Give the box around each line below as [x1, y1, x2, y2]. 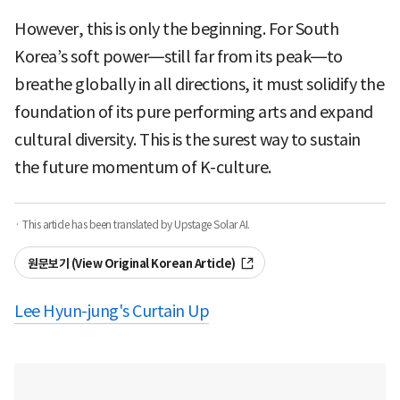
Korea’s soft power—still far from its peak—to [14, 46, 343, 67]
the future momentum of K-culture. [14, 156, 271, 178]
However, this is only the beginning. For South [14, 18, 338, 39]
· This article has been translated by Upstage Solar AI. [14, 217, 250, 231]
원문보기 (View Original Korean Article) [28, 255, 236, 271]
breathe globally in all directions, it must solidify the [14, 73, 384, 95]
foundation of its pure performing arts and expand [14, 101, 373, 122]
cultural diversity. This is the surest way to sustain [14, 129, 361, 150]
